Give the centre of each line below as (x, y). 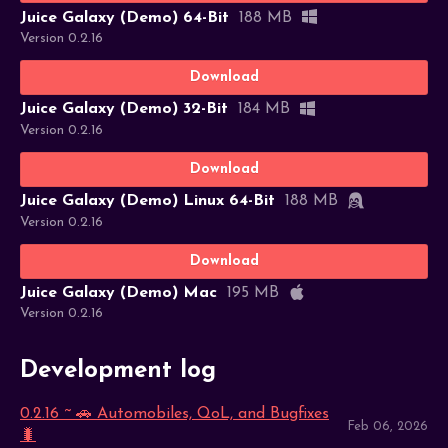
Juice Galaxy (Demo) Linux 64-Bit (147, 201)
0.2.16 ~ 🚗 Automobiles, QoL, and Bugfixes (174, 413)
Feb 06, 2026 (387, 427)
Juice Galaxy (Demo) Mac (118, 293)
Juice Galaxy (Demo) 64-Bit (124, 17)
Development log (118, 370)
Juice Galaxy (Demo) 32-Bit (124, 109)
